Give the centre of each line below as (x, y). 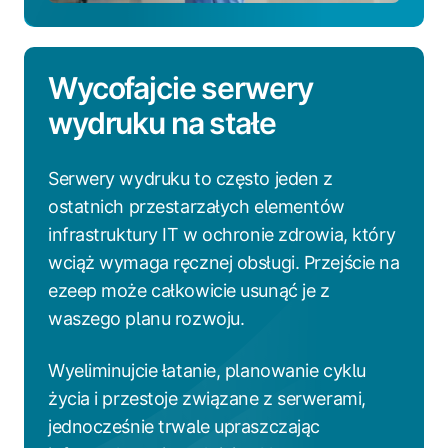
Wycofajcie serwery (180, 87)
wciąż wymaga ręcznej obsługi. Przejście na (224, 262)
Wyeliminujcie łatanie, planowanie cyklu (207, 370)
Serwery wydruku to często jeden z (190, 178)
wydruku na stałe (162, 122)
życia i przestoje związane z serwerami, (207, 398)
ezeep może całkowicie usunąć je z (189, 290)
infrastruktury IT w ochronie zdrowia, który (222, 234)
